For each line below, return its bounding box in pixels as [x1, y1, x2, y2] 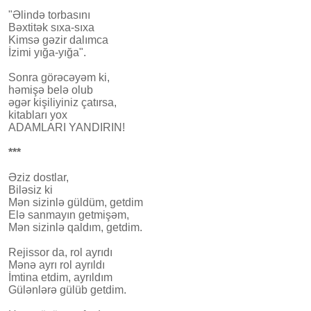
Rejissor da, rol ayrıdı [8, 246, 112, 258]
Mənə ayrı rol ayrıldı [8, 258, 105, 271]
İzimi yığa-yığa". [8, 46, 86, 58]
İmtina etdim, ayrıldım [8, 271, 112, 283]
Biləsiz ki [8, 183, 53, 196]
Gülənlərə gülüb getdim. [8, 283, 126, 296]
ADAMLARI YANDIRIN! [8, 121, 125, 133]
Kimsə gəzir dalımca [8, 33, 108, 46]
